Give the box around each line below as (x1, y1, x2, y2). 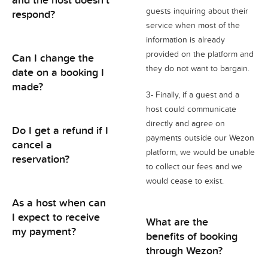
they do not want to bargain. (146, 62, 249, 74)
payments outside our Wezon (146, 132, 254, 144)
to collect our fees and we (146, 160, 242, 172)
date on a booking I (12, 64, 104, 80)
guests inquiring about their (146, 5, 248, 17)
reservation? (12, 151, 69, 166)
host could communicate (146, 103, 236, 115)
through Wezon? (146, 242, 223, 258)
